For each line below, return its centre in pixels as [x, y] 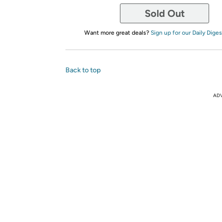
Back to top [83, 70]
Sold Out [165, 13]
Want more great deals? [117, 33]
